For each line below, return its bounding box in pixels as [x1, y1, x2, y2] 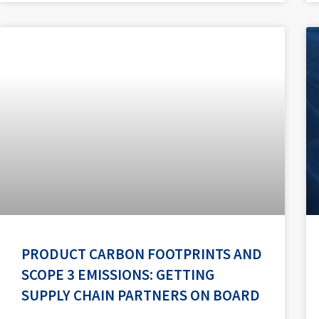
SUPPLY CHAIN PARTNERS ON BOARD [21, 285, 260, 305]
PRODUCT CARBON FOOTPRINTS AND [21, 244, 262, 263]
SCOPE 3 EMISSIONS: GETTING [21, 264, 214, 284]
